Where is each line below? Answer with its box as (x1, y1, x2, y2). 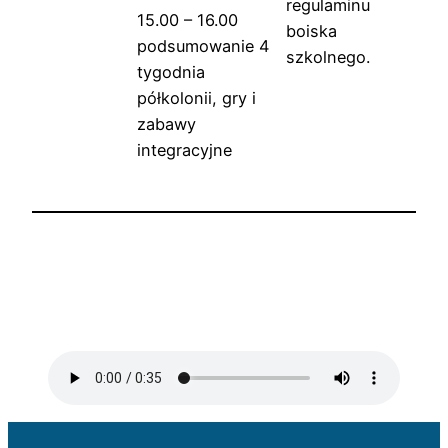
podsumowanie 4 (137, 35, 269, 56)
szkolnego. (286, 46, 370, 67)
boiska (286, 20, 337, 41)
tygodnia (137, 61, 205, 82)
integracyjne (137, 139, 232, 160)
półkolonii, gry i (137, 87, 256, 108)
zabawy (137, 113, 196, 134)
